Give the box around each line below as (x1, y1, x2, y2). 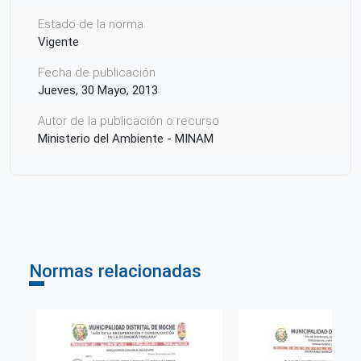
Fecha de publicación (38, 64, 156, 80)
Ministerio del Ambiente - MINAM (38, 131, 214, 146)
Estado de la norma (38, 16, 143, 31)
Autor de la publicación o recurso (38, 113, 219, 128)
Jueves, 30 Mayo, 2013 (38, 82, 158, 98)
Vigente (38, 34, 79, 49)
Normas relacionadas (29, 259, 201, 281)
